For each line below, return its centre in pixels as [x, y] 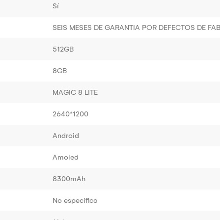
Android [66, 135]
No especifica [75, 200]
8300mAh [69, 179]
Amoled [66, 157]
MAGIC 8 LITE [75, 92]
